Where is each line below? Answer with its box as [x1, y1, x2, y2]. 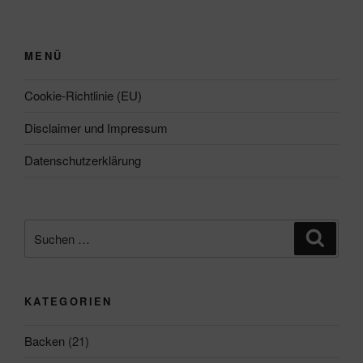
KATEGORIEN [24, 293, 113, 310]
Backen [24, 332, 65, 350]
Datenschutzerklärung [24, 152, 141, 169]
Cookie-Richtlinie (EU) [24, 87, 142, 105]
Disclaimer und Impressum [24, 119, 168, 137]
